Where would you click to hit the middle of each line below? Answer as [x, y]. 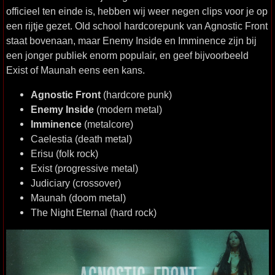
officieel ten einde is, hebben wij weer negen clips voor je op [137, 11]
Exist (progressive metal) [84, 168]
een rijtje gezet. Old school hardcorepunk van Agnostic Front [137, 25]
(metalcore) [107, 124]
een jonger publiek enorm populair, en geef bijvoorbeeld [127, 55]
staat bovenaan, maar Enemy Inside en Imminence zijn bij [131, 40]
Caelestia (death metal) [81, 138]
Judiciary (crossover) [76, 183]
